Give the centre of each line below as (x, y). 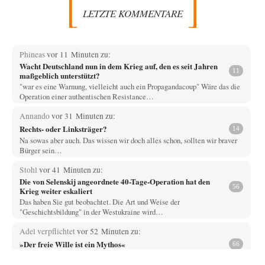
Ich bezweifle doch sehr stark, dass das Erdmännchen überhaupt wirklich (128, 256)
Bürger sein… (41, 151)
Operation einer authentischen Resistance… (86, 96)
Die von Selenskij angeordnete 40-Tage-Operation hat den (115, 182)
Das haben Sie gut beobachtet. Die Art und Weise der (99, 202)
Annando (35, 116)
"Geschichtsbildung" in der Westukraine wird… (91, 212)
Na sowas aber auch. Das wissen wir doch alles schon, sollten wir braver (128, 140)
